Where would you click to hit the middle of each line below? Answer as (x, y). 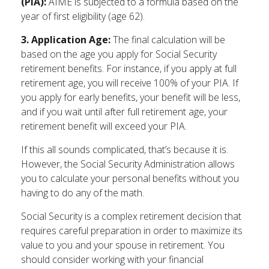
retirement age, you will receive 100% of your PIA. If (130, 83)
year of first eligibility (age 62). (83, 16)
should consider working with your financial (112, 259)
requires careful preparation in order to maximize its (132, 231)
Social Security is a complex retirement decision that (131, 216)
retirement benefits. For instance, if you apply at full (129, 68)
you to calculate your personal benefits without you (130, 178)
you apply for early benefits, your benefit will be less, (131, 97)
